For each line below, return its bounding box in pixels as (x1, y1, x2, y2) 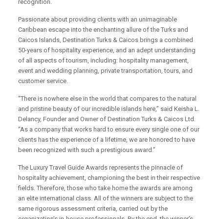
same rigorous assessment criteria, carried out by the (18, 205, 168, 213)
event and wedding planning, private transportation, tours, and (18, 67, 193, 75)
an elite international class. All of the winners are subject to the (18, 195, 194, 202)
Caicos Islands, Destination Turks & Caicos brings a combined (18, 36, 194, 44)
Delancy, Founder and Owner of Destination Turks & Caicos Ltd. (18, 115, 196, 123)
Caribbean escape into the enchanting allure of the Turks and (18, 26, 189, 34)
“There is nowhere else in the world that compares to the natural (18, 95, 197, 103)
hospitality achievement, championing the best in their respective (18, 174, 200, 182)
